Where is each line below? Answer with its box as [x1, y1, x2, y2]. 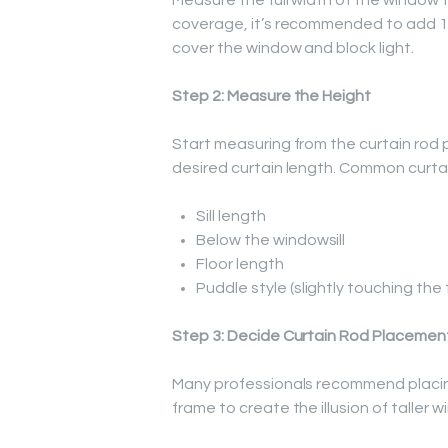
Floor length [196, 256, 284, 272]
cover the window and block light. [172, 40, 415, 56]
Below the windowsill [196, 232, 346, 248]
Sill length [196, 208, 266, 224]
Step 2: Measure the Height [172, 88, 372, 104]
